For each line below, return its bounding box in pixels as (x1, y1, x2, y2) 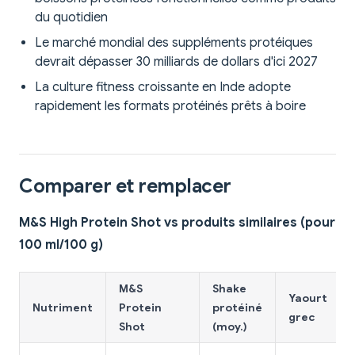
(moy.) (212, 319, 247, 334)
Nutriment (32, 300, 93, 315)
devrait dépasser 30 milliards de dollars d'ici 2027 (35, 54, 318, 71)
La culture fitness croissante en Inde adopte (35, 79, 291, 96)
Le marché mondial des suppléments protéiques (35, 35, 313, 52)
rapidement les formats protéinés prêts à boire (35, 98, 306, 115)
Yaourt (288, 291, 327, 306)
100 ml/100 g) (19, 237, 103, 254)
